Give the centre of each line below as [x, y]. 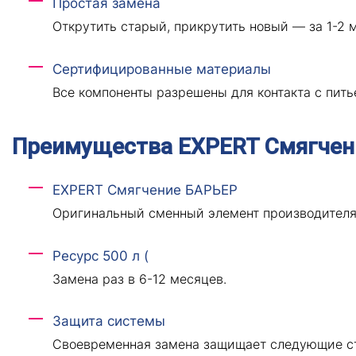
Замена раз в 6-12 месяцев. [139, 279]
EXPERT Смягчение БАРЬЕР [145, 190]
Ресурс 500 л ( [100, 255]
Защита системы [108, 321]
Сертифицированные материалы [161, 70]
